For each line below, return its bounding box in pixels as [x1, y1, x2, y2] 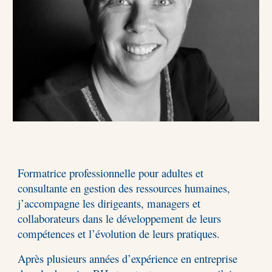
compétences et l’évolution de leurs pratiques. [18, 226, 220, 241]
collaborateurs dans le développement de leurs [18, 211, 222, 226]
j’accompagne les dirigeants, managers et [18, 195, 201, 211]
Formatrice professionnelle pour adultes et [18, 165, 204, 180]
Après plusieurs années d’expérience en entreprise [18, 251, 238, 266]
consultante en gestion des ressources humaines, [18, 180, 231, 195]
